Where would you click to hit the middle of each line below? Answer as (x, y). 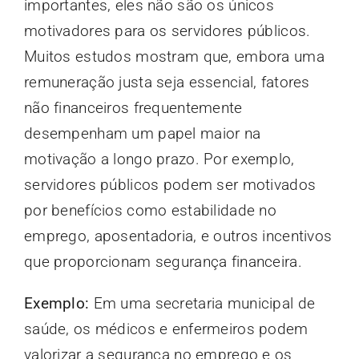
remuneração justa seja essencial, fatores (167, 83)
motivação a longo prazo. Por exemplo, (159, 159)
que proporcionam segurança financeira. (163, 262)
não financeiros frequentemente (133, 108)
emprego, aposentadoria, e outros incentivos (178, 236)
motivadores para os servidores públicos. (167, 31)
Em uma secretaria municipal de (202, 304)
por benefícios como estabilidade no (150, 211)
